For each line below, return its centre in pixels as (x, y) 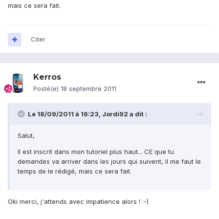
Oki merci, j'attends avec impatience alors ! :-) (78, 202)
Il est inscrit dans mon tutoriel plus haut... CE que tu (96, 152)
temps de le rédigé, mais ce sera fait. (75, 171)
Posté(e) (47, 89)
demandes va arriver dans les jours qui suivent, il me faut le (109, 162)
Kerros (47, 77)
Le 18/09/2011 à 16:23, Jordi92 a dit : (88, 114)
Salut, (26, 136)
